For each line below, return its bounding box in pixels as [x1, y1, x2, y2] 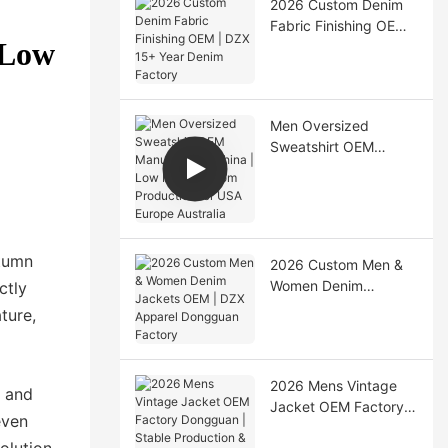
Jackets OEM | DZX [269, 297, 398, 315]
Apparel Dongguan [269, 318, 393, 336]
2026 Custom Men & [269, 255, 403, 273]
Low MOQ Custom [269, 179, 389, 197]
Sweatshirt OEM [269, 137, 374, 155]
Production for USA [269, 200, 395, 218]
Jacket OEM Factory [269, 397, 404, 415]
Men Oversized [269, 116, 369, 134]
